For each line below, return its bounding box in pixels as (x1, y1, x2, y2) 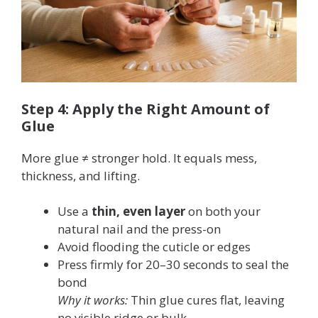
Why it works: (57, 292, 128, 309)
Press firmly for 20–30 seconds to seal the (57, 256, 289, 273)
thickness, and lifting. (21, 167, 140, 184)
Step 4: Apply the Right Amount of (21, 99, 270, 119)
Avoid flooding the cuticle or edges (57, 238, 251, 256)
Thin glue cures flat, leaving (128, 292, 285, 309)
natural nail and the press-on (57, 221, 221, 238)
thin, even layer (92, 203, 185, 220)
